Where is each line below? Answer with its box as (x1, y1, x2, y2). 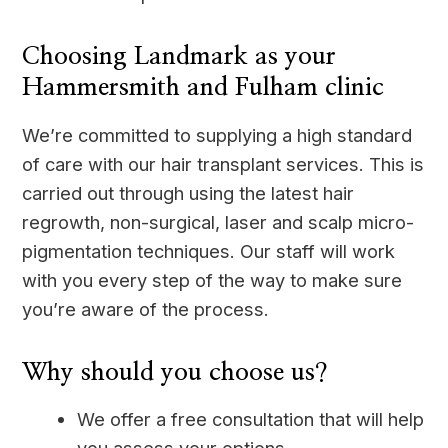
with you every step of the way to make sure (22, 268, 403, 291)
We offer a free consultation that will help (77, 408, 425, 431)
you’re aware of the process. (22, 297, 270, 320)
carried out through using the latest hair (22, 181, 355, 204)
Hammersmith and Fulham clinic (22, 75, 385, 101)
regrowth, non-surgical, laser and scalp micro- (22, 210, 415, 233)
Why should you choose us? (22, 359, 329, 385)
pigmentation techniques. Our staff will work (22, 239, 396, 262)
